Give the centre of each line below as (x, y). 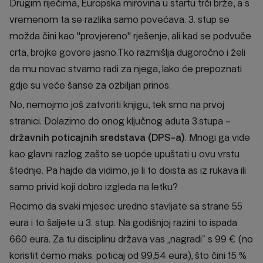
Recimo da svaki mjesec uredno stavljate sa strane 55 (126, 206)
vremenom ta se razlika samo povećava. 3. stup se (119, 19)
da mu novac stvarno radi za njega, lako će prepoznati (126, 69)
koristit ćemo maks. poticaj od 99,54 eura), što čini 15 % (128, 255)
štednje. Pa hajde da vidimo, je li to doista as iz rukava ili (128, 170)
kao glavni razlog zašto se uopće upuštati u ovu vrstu (124, 154)
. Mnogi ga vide (218, 137)
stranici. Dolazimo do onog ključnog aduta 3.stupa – (120, 121)
